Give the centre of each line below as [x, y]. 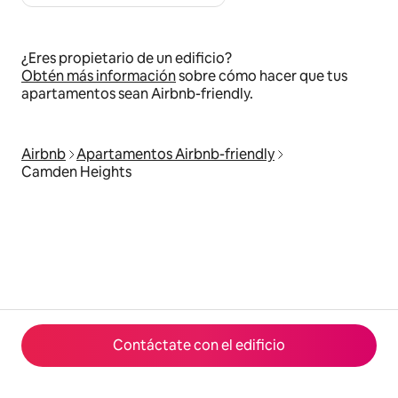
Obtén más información [99, 76]
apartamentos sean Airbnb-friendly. [137, 94]
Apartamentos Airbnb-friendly [175, 155]
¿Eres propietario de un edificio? [127, 59]
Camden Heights [76, 172]
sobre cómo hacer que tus [262, 76]
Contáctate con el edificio [199, 345]
